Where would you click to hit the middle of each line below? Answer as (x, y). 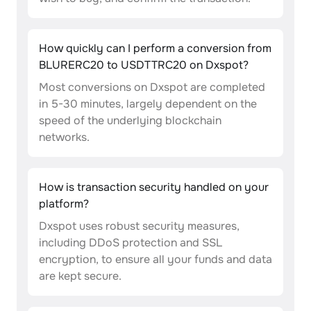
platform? (64, 204)
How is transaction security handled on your (154, 187)
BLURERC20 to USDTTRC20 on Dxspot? (144, 65)
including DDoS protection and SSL (131, 243)
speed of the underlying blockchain (130, 120)
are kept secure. (80, 276)
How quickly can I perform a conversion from (155, 48)
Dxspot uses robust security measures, (139, 226)
